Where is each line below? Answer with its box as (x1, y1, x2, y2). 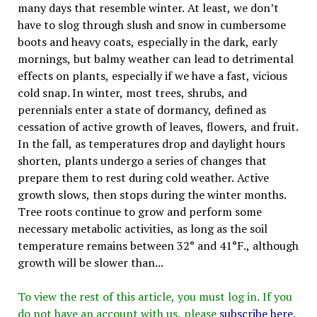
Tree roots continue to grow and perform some (17, 203, 262, 219)
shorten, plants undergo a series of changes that (17, 152, 267, 168)
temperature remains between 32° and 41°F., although (17, 237, 299, 253)
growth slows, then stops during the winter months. (17, 186, 287, 202)
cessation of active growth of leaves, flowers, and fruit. (17, 118, 299, 134)
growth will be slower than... (17, 254, 163, 270)
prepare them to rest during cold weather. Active (17, 169, 269, 185)
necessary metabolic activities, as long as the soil (17, 220, 267, 236)
